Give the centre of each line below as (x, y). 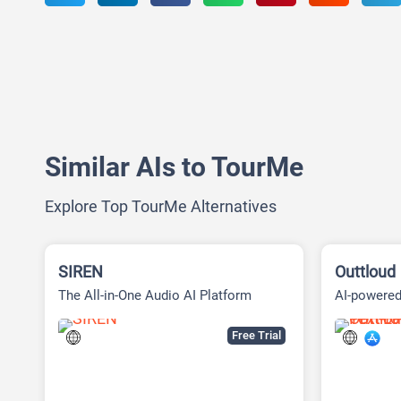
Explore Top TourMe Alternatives (161, 206)
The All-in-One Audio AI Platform (155, 295)
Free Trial (257, 335)
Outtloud (366, 271)
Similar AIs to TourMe (174, 166)
